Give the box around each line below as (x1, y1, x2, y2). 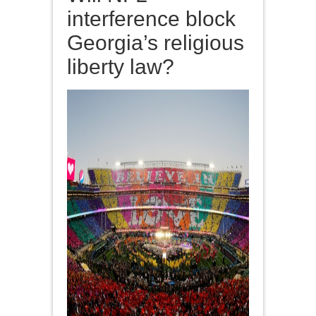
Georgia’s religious (67, 30, 244, 54)
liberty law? (67, 54, 174, 78)
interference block (67, 6, 236, 30)
